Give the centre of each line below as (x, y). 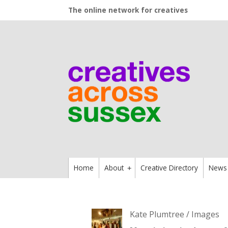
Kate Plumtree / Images (174, 214)
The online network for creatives (128, 10)
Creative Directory (169, 168)
